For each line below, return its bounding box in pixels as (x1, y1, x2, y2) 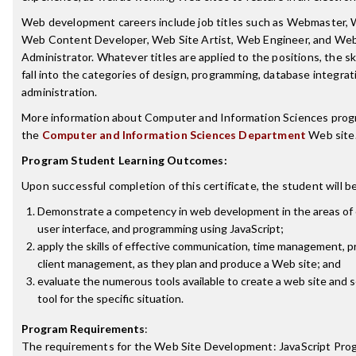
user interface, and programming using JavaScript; (37, 222, 284, 235)
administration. (21, 85, 98, 99)
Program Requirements (21, 322, 145, 335)
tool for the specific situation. (37, 292, 184, 305)
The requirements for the (21, 339, 155, 353)
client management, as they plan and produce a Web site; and (37, 257, 341, 270)
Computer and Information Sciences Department (41, 128, 307, 141)
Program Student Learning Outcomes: (21, 153, 227, 167)
